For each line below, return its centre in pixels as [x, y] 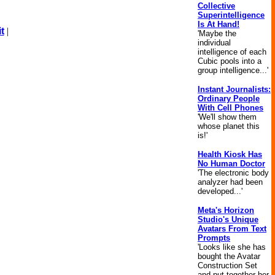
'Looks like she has [232, 247]
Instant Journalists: [234, 89]
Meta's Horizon [226, 210]
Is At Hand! [219, 24]
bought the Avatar [229, 256]
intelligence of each [232, 52]
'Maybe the [217, 33]
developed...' [220, 191]
